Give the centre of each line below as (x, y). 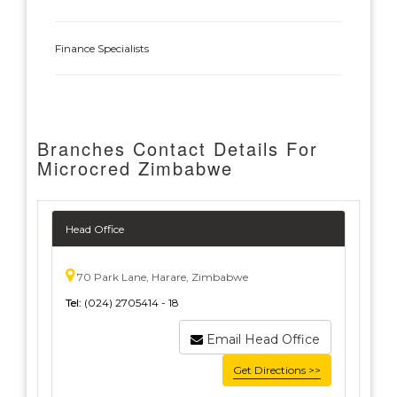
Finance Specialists (102, 48)
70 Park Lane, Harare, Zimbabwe (161, 277)
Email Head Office (263, 339)
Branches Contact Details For (178, 148)
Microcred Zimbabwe (135, 168)
